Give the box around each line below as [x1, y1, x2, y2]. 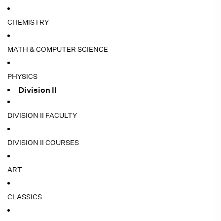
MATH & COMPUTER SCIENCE [7, 45, 108, 54]
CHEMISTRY [7, 18, 49, 27]
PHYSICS [7, 72, 37, 81]
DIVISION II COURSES [7, 138, 79, 147]
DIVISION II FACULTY [7, 111, 77, 120]
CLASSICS [7, 192, 42, 201]
